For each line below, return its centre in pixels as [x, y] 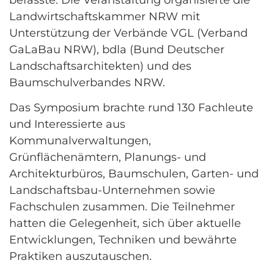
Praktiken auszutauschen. [82, 257]
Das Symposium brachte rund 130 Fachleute [131, 108]
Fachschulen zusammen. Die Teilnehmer [122, 207]
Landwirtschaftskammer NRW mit [105, 17]
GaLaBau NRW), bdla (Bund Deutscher [117, 50]
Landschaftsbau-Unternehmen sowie [112, 191]
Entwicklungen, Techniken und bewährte [123, 240]
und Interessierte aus [67, 124]
